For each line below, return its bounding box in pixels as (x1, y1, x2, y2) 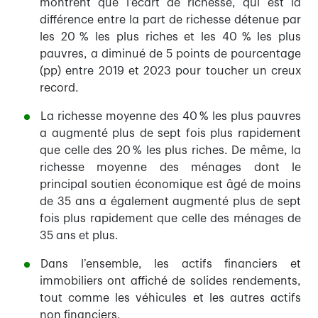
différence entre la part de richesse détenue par (40, 14, 301, 26)
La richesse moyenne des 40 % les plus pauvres (40, 111, 301, 123)
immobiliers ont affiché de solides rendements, (40, 275, 301, 287)
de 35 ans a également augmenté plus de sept (40, 196, 301, 208)
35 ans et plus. (40, 230, 119, 242)
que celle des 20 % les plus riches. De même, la (40, 145, 301, 157)
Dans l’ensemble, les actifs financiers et (40, 258, 301, 270)
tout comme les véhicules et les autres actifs (40, 292, 301, 305)
